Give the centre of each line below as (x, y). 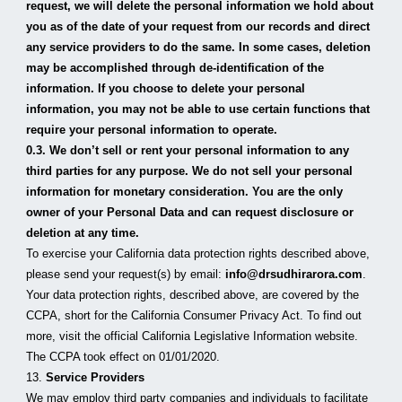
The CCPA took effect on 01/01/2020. (123, 357)
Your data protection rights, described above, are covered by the (193, 295)
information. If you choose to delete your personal (166, 88)
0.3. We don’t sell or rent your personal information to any (188, 150)
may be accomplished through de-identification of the (175, 68)
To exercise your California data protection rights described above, (198, 253)
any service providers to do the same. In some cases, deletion (199, 47)
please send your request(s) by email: (126, 274)
